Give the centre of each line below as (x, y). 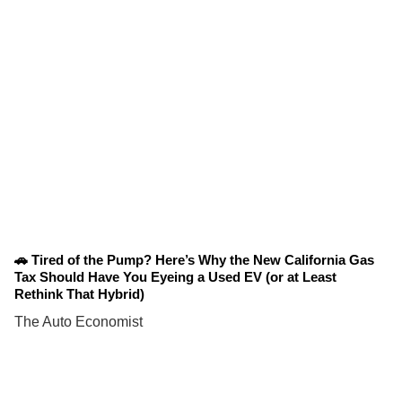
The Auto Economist (79, 322)
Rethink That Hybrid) (79, 294)
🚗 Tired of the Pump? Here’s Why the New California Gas (194, 260)
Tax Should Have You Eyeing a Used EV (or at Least (175, 277)
